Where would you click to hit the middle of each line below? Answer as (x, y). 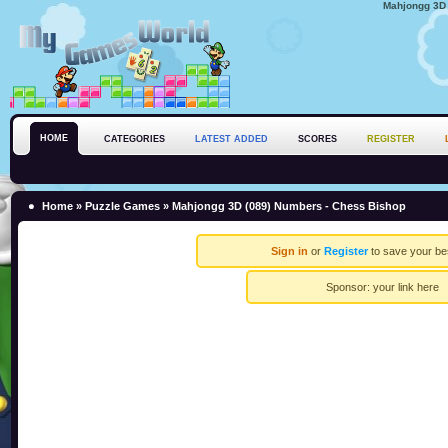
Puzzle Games (122, 206)
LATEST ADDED (231, 139)
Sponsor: (349, 286)
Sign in (289, 250)
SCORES (317, 139)
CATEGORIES (134, 139)
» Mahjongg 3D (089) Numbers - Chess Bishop (283, 206)
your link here (405, 286)
